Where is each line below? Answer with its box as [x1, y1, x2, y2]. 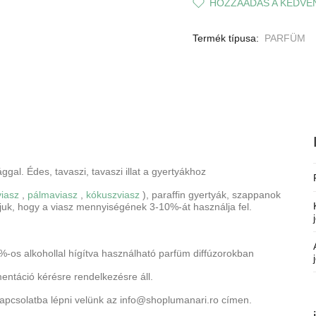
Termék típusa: [193, 32, 259, 44]
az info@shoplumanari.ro [107, 293, 219, 305]
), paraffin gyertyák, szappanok [140, 188, 281, 200]
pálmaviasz [28, 188, 78, 200]
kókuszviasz [86, 188, 140, 200]
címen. [219, 293, 252, 305]
